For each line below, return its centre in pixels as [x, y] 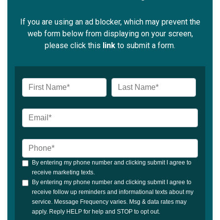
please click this [74, 46]
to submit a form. [145, 46]
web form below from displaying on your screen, [110, 34]
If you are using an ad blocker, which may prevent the [110, 22]
